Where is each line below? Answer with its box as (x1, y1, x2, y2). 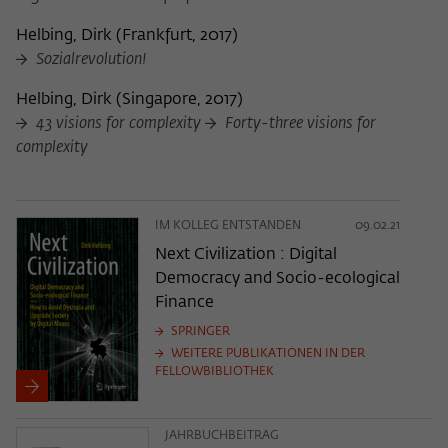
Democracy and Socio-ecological (154, 271, 400, 288)
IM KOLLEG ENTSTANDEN (154, 220, 301, 233)
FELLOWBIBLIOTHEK (154, 366, 274, 379)
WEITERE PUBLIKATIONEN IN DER (167, 348, 365, 361)
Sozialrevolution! (32, 52, 146, 69)
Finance (154, 295, 214, 312)
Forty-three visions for (221, 116, 376, 133)
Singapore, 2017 (122, 92, 237, 109)
